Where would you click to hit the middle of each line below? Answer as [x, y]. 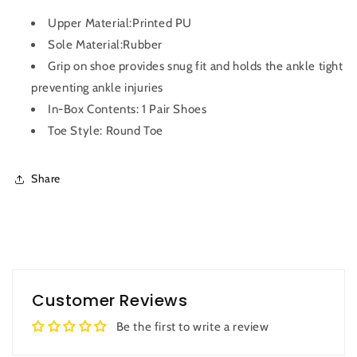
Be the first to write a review [192, 326]
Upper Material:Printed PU [120, 23]
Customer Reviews [110, 300]
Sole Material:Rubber [105, 44]
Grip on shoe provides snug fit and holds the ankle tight [196, 66]
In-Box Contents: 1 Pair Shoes [127, 109]
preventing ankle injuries [98, 87]
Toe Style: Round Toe [106, 130]
